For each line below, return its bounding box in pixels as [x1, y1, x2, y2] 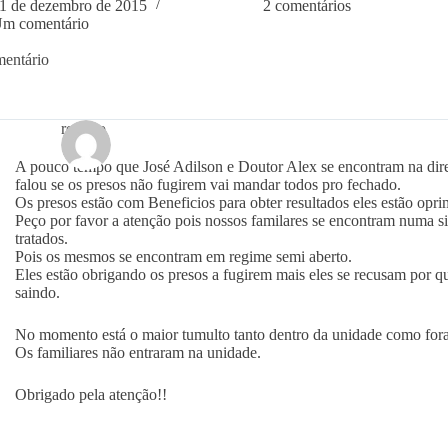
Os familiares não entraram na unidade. [14, 343, 261, 361]
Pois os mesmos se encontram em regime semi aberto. [14, 247, 352, 265]
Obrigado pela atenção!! [14, 385, 167, 403]
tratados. [14, 229, 68, 247]
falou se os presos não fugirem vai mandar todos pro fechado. [14, 175, 401, 193]
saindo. [14, 283, 60, 301]
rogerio [60, 119, 106, 137]
